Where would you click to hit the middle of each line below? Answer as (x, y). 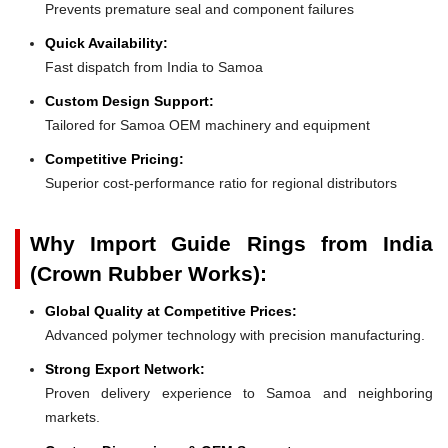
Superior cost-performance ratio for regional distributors (221, 182)
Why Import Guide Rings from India (231, 243)
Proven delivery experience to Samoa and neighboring (239, 392)
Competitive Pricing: (114, 158)
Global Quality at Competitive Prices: (171, 310)
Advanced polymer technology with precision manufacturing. (235, 334)
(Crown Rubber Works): (148, 273)
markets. (72, 416)
